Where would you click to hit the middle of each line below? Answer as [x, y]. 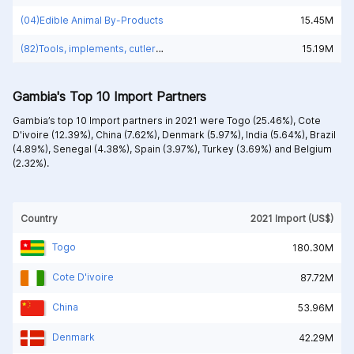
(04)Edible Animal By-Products [92, 20]
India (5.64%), [278, 134]
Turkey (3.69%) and [248, 149]
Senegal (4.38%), [94, 149]
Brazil [323, 134]
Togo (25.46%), [262, 120]
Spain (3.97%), [168, 149]
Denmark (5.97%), [204, 134]
